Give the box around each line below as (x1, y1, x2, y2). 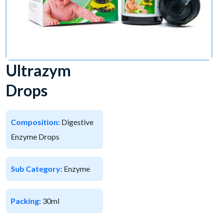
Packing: (11, 196, 42, 205)
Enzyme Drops (11, 131, 59, 141)
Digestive (61, 117, 93, 127)
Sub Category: (11, 163, 64, 173)
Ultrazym (6, 60, 71, 80)
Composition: (11, 117, 61, 127)
